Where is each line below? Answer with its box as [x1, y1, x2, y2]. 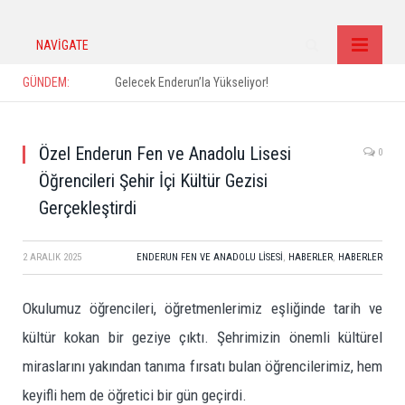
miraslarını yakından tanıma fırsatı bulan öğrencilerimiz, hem [23, 357, 382, 375]
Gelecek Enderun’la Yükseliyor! [115, 75, 268, 90]
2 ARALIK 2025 [23, 251, 81, 263]
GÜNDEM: [23, 75, 70, 89]
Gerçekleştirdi [39, 197, 137, 219]
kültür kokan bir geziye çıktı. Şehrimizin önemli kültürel [23, 328, 382, 346]
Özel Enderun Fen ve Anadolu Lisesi [39, 143, 291, 165]
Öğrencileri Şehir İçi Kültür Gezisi [39, 170, 268, 192]
